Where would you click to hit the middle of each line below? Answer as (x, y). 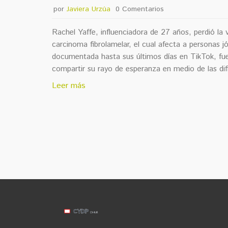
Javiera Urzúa (88, 9)
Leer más (69, 86)
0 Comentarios (140, 9)
